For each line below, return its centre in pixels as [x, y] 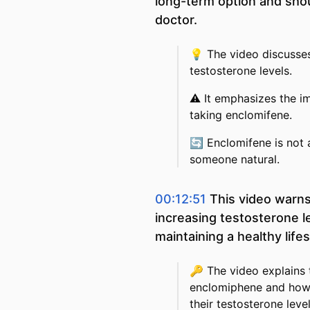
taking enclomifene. [241, 115]
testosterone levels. [241, 71]
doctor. [176, 20]
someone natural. [235, 159]
